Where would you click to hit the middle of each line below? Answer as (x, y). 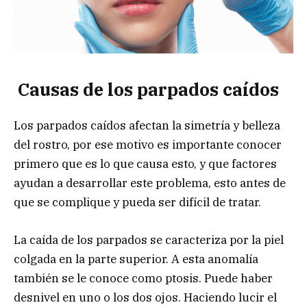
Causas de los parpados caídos (146, 90)
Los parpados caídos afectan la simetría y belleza (147, 126)
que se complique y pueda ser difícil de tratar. (137, 202)
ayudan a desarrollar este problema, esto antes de (150, 183)
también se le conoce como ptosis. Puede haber (143, 278)
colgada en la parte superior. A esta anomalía (136, 259)
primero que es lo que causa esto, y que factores (145, 164)
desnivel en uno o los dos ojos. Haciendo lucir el (145, 297)
